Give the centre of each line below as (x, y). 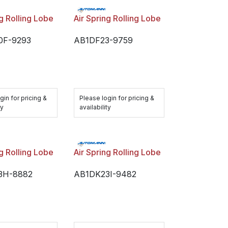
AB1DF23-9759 (103, 40)
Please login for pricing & (117, 98)
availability (95, 107)
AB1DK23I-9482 (105, 174)
